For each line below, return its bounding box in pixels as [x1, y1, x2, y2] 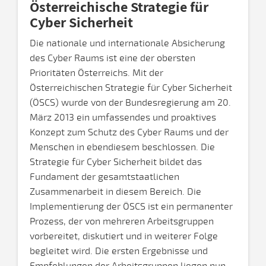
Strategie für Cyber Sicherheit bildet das [30, 156, 202, 168]
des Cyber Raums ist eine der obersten [30, 52, 195, 64]
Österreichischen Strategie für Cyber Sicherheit [30, 82, 232, 94]
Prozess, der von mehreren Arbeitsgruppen [30, 216, 214, 227]
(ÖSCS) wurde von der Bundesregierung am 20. [30, 97, 231, 109]
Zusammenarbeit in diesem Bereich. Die [30, 186, 201, 198]
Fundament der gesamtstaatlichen [30, 171, 179, 183]
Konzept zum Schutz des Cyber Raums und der [30, 126, 229, 138]
